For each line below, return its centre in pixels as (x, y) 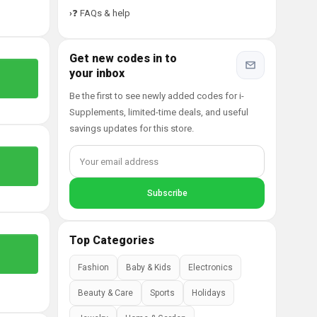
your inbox (97, 73)
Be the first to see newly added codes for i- (157, 96)
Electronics (211, 267)
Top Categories (112, 240)
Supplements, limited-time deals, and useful (159, 112)
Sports (162, 293)
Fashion (93, 267)
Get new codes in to (123, 58)
